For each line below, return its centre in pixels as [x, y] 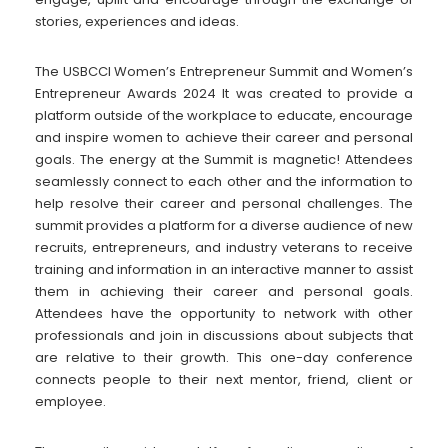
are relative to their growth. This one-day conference [224, 358]
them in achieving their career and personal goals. [224, 292]
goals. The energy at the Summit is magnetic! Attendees [224, 160]
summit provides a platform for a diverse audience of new [224, 226]
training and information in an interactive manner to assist [224, 270]
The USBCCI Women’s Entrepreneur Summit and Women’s [224, 72]
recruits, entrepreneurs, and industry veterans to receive [224, 248]
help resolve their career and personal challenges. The [224, 204]
